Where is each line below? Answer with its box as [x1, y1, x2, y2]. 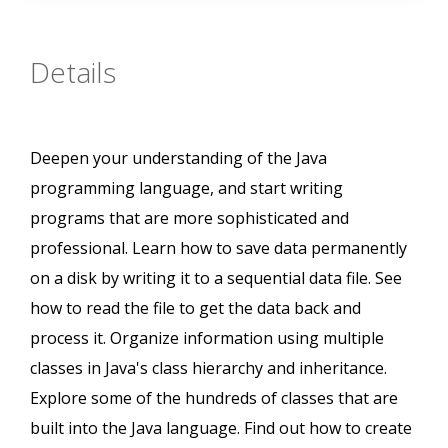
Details [30, 53, 116, 92]
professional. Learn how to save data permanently [30, 237, 407, 260]
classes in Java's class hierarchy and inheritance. [30, 357, 387, 380]
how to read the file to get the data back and [30, 297, 361, 320]
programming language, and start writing [30, 177, 343, 200]
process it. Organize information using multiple [30, 327, 384, 350]
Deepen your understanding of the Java [30, 147, 327, 170]
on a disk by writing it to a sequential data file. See [30, 267, 402, 290]
